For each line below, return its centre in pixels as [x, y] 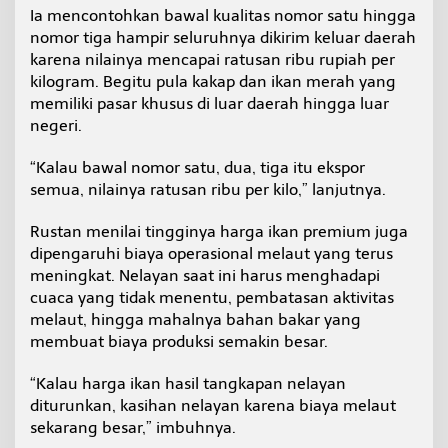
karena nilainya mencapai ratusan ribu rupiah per [212, 60]
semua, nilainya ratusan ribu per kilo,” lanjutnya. [208, 190]
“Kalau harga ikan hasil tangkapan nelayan [188, 384]
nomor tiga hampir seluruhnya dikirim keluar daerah [223, 38]
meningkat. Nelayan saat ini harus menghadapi [205, 276]
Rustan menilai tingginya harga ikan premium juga [219, 232]
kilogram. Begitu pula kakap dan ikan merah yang [213, 82]
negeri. [56, 126]
